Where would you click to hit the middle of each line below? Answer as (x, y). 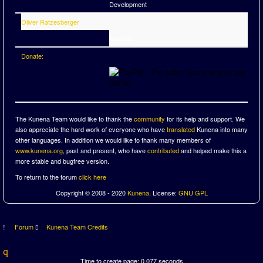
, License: (163, 193)
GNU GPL (193, 193)
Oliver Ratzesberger (50, 22)
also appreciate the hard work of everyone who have (91, 129)
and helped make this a (213, 150)
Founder (121, 38)
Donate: (32, 56)
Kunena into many (221, 129)
